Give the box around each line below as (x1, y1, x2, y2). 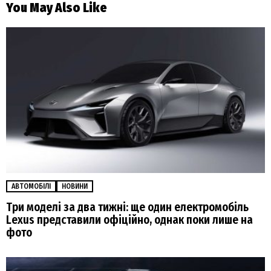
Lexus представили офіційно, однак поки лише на (6, 213, 253, 227)
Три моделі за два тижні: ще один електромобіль (6, 200, 249, 215)
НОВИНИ (62, 182, 88, 191)
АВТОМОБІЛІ (11, 182, 51, 191)
